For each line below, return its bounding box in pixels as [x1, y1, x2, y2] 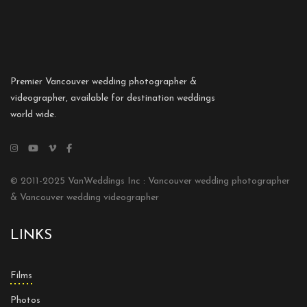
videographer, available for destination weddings [10, 93, 215, 104]
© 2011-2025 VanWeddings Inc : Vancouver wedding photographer [10, 176, 290, 187]
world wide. [10, 110, 56, 121]
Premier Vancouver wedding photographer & [10, 77, 197, 88]
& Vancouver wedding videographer [10, 193, 159, 204]
